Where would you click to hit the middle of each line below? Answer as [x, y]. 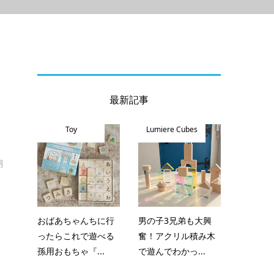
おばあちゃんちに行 [76, 220]
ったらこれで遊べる [76, 236]
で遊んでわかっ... [172, 251]
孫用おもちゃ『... [71, 251]
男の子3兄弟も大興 [175, 220]
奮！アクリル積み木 [177, 236]
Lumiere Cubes [172, 129]
